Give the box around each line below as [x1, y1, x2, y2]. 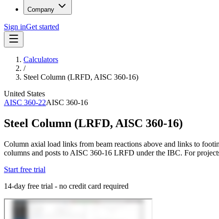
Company [27, 6, 54, 14]
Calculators [23, 55, 58, 64]
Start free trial [4, 165, 45, 174]
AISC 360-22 [4, 98, 46, 107]
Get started [26, 22, 59, 31]
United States [4, 89, 45, 98]
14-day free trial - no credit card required [4, 182, 129, 191]
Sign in [4, 22, 26, 31]
